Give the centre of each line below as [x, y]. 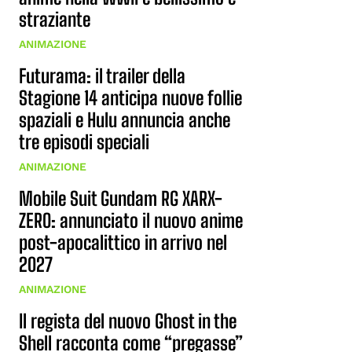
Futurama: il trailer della [102, 76]
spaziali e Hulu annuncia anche [125, 120]
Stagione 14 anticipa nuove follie [130, 98]
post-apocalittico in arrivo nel [123, 242]
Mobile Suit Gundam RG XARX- [121, 198]
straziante [55, 19]
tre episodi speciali [84, 142]
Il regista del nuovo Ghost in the [128, 321]
